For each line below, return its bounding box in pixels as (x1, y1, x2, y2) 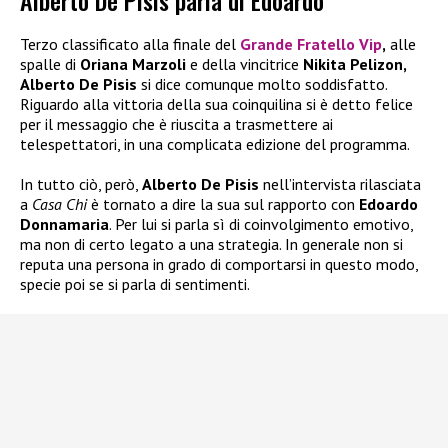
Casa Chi (32, 194, 91, 215)
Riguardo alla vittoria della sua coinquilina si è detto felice (20, 94, 413, 115)
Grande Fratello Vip (240, 34, 382, 55)
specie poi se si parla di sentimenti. (20, 274, 250, 295)
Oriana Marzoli (80, 54, 190, 75)
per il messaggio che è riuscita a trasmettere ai (20, 114, 333, 135)
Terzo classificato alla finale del (20, 34, 240, 55)
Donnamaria (20, 214, 109, 235)
